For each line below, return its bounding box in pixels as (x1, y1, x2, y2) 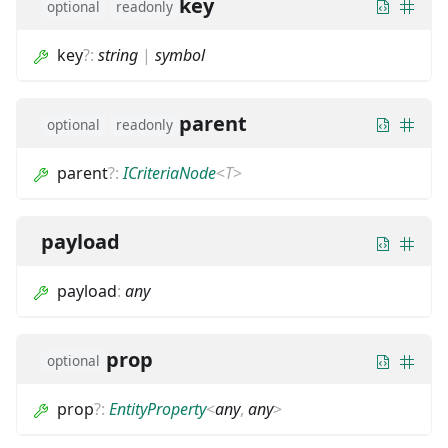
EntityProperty (109, 398, 206, 421)
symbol (155, 43, 205, 66)
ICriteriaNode (123, 161, 216, 184)
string (98, 43, 138, 66)
